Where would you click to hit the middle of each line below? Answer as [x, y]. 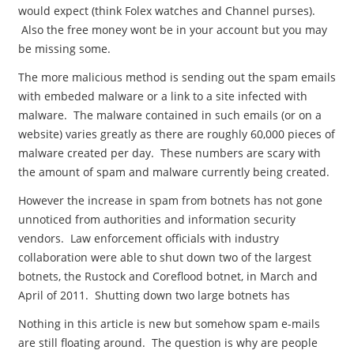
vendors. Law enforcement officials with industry [148, 238]
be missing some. [64, 49]
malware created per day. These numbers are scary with [169, 153]
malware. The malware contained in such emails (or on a [169, 115]
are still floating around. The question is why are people [168, 343]
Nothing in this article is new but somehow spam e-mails [169, 324]
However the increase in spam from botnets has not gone [170, 200]
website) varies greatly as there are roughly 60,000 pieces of [176, 134]
